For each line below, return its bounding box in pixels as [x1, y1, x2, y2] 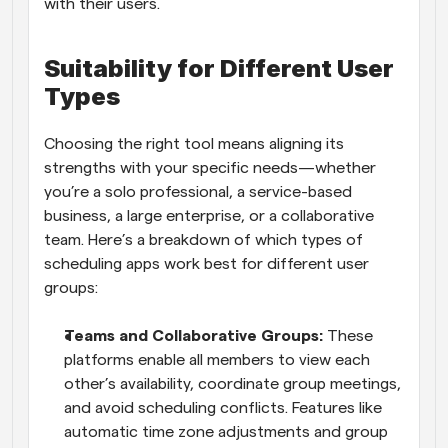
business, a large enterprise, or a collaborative [44, 208, 374, 224]
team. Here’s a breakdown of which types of [44, 232, 363, 248]
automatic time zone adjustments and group [64, 424, 388, 440]
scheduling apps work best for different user [44, 256, 369, 272]
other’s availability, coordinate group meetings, [64, 376, 401, 392]
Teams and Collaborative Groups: [64, 328, 327, 344]
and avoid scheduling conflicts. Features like [64, 400, 382, 416]
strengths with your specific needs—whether [44, 160, 376, 176]
